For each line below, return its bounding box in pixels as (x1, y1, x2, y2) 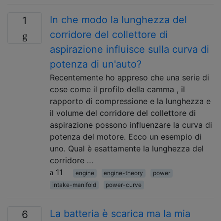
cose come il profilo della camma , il (50, 84, 185, 94)
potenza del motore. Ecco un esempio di (50, 132, 202, 142)
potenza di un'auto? (50, 58, 142, 70)
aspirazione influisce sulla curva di (50, 43, 209, 55)
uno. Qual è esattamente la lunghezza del (50, 144, 204, 153)
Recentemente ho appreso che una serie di (50, 73, 209, 82)
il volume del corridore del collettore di (50, 108, 196, 118)
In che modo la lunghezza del (50, 14, 187, 26)
